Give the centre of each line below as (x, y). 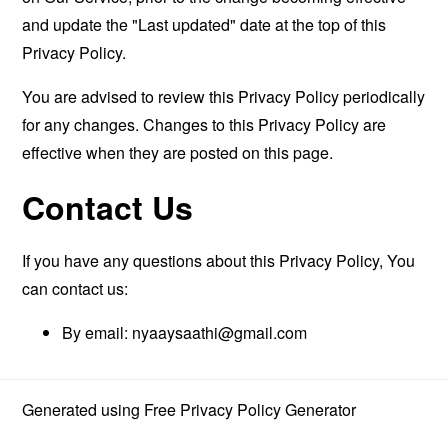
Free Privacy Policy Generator (250, 409)
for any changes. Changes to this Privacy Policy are (204, 124)
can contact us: (75, 288)
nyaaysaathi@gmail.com (220, 332)
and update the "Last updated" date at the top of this (204, 24)
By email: (97, 332)
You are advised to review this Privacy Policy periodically (224, 96)
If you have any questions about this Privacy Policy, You (219, 260)
